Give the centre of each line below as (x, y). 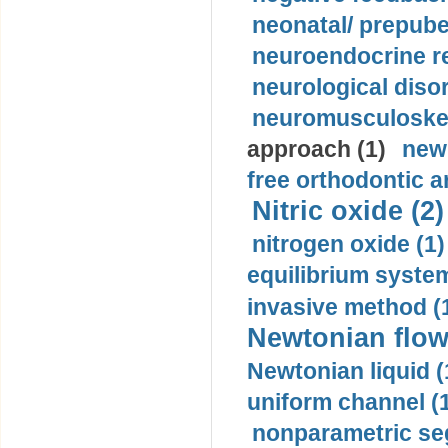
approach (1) (316, 149)
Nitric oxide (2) (348, 211)
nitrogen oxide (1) (348, 244)
